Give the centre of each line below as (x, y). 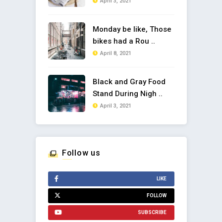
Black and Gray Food (129, 82)
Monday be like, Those (132, 29)
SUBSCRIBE (152, 212)
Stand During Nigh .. (127, 94)
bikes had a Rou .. (124, 41)
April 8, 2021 (115, 53)
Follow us (81, 153)
